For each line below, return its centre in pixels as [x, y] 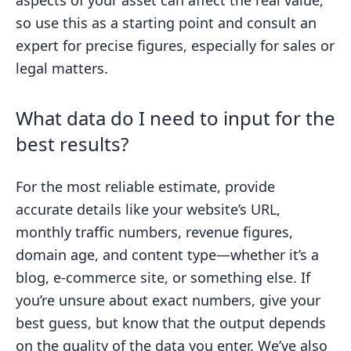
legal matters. [62, 68]
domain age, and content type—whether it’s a [167, 255]
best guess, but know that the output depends [171, 323]
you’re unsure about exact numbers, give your [168, 300]
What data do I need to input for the [175, 118]
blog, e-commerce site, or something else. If [163, 277]
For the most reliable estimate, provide [145, 186]
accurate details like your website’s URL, [148, 209]
